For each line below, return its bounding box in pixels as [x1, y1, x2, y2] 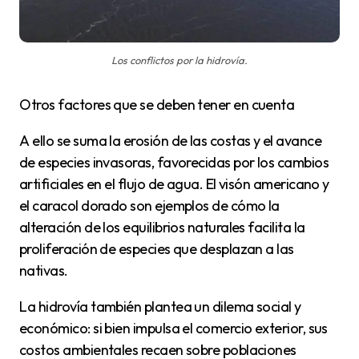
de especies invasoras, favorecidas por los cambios [19, 153, 329, 172]
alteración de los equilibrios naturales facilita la [19, 218, 305, 237]
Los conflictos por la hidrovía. [111, 54, 248, 67]
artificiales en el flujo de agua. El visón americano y [19, 175, 329, 194]
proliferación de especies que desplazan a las [19, 240, 294, 259]
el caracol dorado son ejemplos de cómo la [19, 196, 280, 216]
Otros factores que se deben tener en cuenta [31, 95, 295, 115]
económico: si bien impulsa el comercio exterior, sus [19, 319, 328, 338]
